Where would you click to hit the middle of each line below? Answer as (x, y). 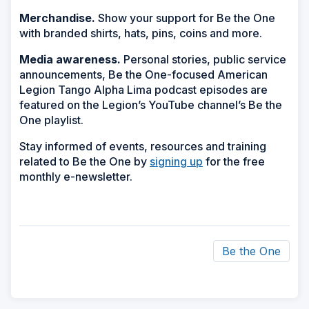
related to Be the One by (84, 162)
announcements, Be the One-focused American (143, 75)
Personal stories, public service (205, 60)
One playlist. (51, 120)
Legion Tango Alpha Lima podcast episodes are (143, 90)
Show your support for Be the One (185, 18)
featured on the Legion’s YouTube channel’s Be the (151, 105)
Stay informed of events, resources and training (143, 147)
